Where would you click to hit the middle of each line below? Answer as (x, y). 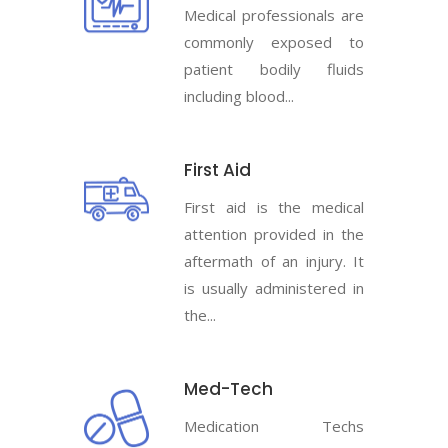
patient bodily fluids (274, 68)
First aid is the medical (274, 206)
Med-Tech (228, 388)
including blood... (239, 95)
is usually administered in (274, 287)
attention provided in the (274, 233)
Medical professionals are (274, 14)
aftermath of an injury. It (274, 260)
